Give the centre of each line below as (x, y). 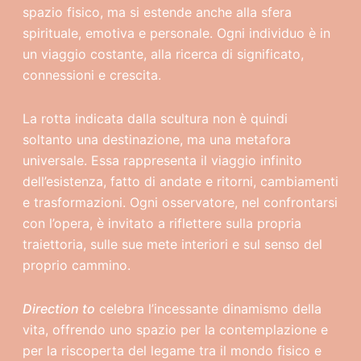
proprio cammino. (76, 265)
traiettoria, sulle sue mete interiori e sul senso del (172, 244)
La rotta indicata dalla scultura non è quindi (155, 118)
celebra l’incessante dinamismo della (208, 309)
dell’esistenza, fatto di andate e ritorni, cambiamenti (180, 181)
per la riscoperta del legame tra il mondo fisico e (172, 351)
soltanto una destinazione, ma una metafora (156, 139)
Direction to (58, 309)
